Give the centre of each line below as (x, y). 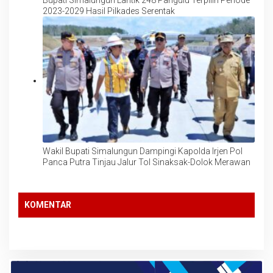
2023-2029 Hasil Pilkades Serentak (109, 11)
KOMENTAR (48, 205)
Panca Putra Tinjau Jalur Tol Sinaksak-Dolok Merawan (147, 162)
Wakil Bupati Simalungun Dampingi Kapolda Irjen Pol (143, 151)
